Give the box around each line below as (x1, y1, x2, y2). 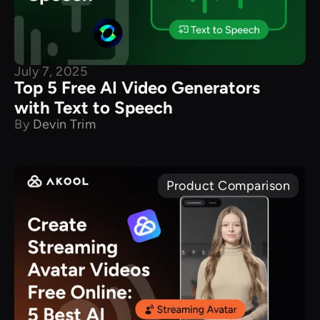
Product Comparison (166, 177, 290, 194)
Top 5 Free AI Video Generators (14, 76, 260, 98)
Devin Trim (33, 116, 96, 132)
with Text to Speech (14, 96, 173, 118)
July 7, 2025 (14, 63, 87, 79)
